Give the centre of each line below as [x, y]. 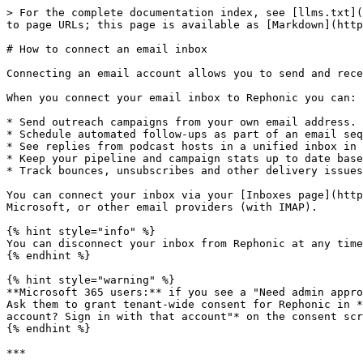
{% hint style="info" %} [81, 231]
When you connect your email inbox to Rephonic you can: [181, 98]
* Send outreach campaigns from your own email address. [181, 122]
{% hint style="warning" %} [91, 280]
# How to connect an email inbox [107, 49]
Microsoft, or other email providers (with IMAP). [162, 207]
